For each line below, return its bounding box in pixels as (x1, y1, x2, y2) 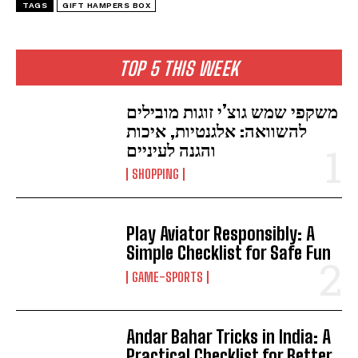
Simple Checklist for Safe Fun (126, 241, 332, 264)
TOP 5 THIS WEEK (119, 56, 239, 80)
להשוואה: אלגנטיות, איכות (126, 119, 308, 141)
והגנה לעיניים (126, 138, 217, 161)
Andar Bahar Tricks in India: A (126, 326, 332, 348)
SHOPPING (132, 165, 180, 181)
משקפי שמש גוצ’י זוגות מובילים (126, 100, 339, 122)
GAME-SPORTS (132, 268, 204, 284)
